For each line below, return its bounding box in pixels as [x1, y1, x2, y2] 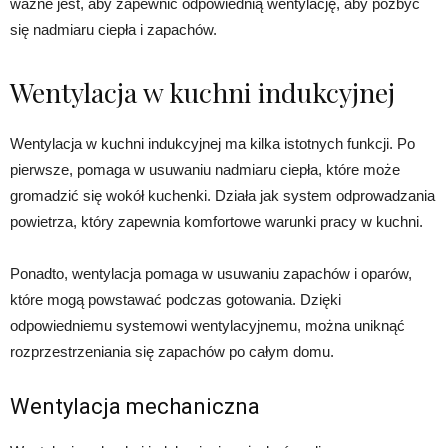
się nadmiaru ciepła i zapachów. [10, 20, 217, 38]
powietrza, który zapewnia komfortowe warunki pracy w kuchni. [10, 212, 423, 230]
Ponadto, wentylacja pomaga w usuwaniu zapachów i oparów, [10, 264, 412, 282]
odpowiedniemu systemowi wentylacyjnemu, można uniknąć [10, 316, 405, 334]
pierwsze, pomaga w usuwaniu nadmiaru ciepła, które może [10, 160, 400, 178]
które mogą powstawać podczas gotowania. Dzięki [10, 290, 341, 308]
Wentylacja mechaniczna [10, 393, 260, 419]
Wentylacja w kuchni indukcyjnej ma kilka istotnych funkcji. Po [10, 134, 415, 152]
